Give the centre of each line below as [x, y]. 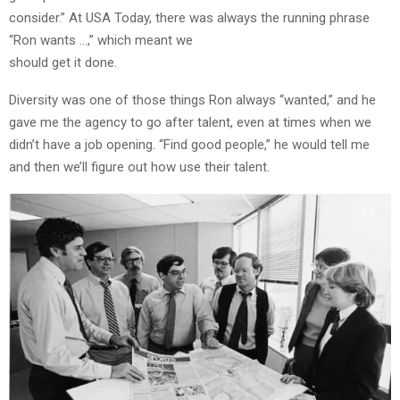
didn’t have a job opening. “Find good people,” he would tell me [189, 144]
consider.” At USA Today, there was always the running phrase [189, 17]
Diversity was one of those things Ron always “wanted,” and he [192, 100]
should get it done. [63, 62]
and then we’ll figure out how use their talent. [139, 167]
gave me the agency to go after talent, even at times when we [190, 122]
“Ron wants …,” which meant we [101, 40]
